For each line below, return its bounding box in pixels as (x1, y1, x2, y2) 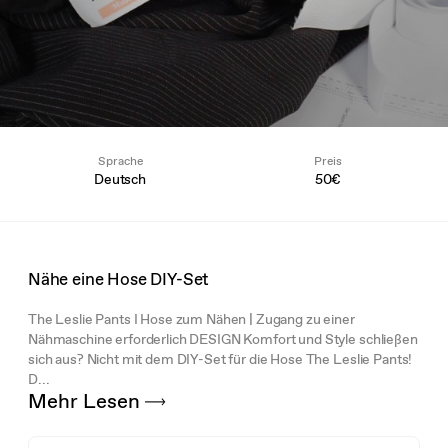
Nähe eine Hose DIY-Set (27, 267, 210, 290)
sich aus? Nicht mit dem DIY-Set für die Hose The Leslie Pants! (27, 349, 413, 368)
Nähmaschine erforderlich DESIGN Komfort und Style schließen (27, 329, 418, 348)
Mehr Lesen (27, 386, 145, 414)
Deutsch (93, 170, 147, 188)
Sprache (97, 153, 143, 169)
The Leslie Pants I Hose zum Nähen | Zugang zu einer (27, 309, 355, 328)
